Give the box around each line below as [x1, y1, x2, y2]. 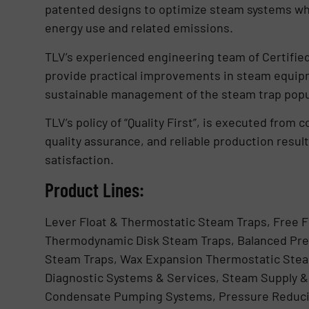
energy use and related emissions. [44, 20, 233, 36]
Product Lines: [44, 178, 144, 202]
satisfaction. [44, 152, 114, 168]
